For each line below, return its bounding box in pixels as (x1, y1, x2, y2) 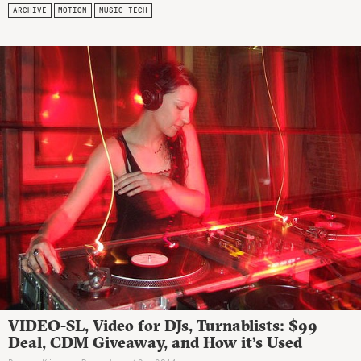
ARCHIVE (12, 5, 47, 16)
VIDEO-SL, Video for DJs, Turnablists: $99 (8, 316, 317, 336)
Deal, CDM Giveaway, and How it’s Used (8, 333, 302, 353)
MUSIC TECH (98, 5, 147, 16)
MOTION (58, 5, 88, 16)
